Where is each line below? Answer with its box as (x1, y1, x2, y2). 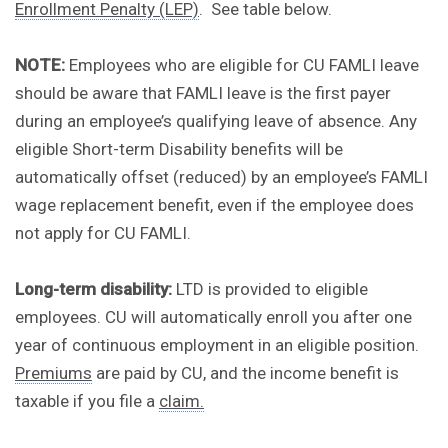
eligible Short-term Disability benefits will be (15, 139, 343, 160)
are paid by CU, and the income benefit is (92, 363, 399, 384)
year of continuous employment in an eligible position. (15, 335, 419, 356)
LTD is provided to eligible (172, 279, 368, 300)
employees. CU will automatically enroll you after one (15, 307, 412, 328)
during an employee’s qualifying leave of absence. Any (15, 111, 417, 132)
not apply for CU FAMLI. (15, 223, 191, 244)
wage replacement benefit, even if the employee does (15, 195, 414, 216)
